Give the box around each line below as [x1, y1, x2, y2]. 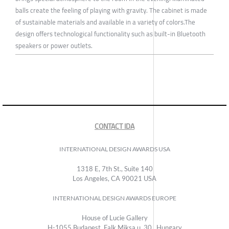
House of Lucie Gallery [81, 214, 148, 222]
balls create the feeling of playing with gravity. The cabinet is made [15, 4, 207, 17]
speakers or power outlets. [15, 39, 93, 52]
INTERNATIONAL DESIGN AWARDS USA [59, 145, 170, 153]
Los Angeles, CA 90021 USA [73, 174, 156, 183]
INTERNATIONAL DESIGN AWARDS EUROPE [53, 194, 176, 202]
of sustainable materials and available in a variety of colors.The [15, 16, 195, 29]
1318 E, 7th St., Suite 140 [76, 165, 153, 173]
